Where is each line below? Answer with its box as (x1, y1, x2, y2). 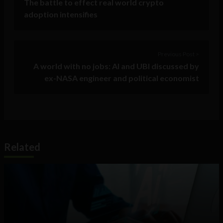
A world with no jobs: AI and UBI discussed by (33, 61, 199, 71)
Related (4, 141, 40, 153)
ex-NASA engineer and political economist (44, 73, 199, 83)
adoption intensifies (24, 9, 98, 19)
